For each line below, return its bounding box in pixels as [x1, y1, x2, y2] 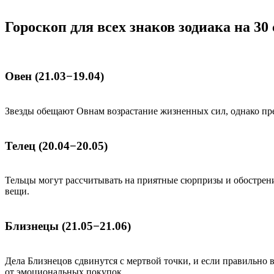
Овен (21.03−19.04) [5, 70, 104, 83]
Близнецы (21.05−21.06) [5, 220, 131, 233]
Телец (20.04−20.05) [5, 139, 108, 152]
